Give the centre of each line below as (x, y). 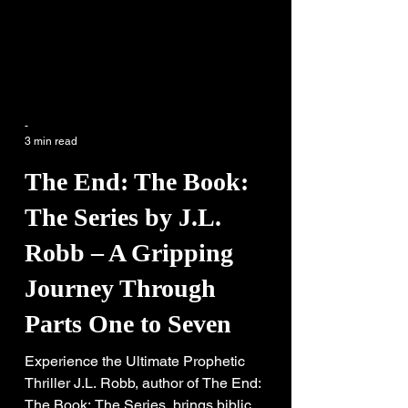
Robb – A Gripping (129, 286)
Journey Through (120, 321)
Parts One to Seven (128, 357)
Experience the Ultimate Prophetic (135, 394)
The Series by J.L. (123, 250)
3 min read (51, 173)
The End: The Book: (137, 214)
